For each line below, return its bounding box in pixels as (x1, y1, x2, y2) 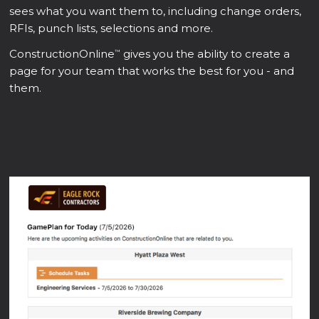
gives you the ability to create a (120, 46, 291, 61)
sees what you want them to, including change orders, (9, 4, 302, 18)
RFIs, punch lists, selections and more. (9, 21, 214, 35)
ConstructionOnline (9, 46, 115, 61)
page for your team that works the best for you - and (9, 63, 295, 78)
